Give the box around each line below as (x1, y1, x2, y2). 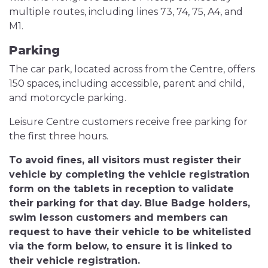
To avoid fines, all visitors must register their (9, 154, 241, 166)
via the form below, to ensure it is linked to (9, 240, 232, 252)
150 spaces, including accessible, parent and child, (9, 78, 244, 89)
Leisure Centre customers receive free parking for (9, 116, 248, 127)
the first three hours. (9, 130, 108, 142)
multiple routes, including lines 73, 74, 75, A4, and (9, 6, 243, 17)
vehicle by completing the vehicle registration (9, 169, 249, 180)
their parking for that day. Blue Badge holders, (9, 197, 250, 209)
